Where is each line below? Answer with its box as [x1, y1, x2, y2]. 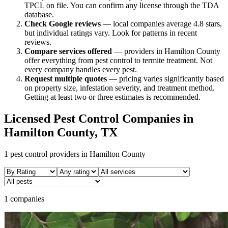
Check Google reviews [24, 19, 101, 28]
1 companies [4, 194, 44, 204]
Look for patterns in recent [112, 28, 197, 38]
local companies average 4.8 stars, [113, 19, 222, 28]
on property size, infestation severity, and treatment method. [24, 83, 215, 93]
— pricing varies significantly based [107, 74, 224, 83]
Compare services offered [24, 47, 112, 56]
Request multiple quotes [24, 74, 107, 83]
